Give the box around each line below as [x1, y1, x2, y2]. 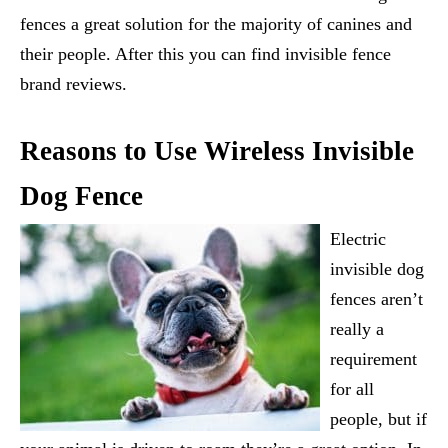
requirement [330, 349, 417, 369]
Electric [330, 229, 386, 249]
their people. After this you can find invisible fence [20, 44, 391, 64]
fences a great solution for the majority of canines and [20, 14, 412, 34]
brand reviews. [20, 74, 127, 94]
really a [330, 319, 384, 339]
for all [330, 379, 374, 399]
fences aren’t [330, 289, 423, 309]
